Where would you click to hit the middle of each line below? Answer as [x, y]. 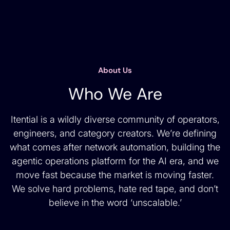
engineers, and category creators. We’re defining [115, 133]
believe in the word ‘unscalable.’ [115, 203]
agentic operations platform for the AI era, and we [115, 161]
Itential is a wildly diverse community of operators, [115, 120]
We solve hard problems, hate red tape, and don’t [115, 189]
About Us [115, 71]
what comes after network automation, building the [115, 147]
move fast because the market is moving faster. [115, 175]
